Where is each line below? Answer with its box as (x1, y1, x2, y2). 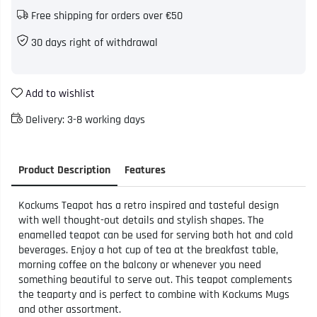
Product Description (18, 162, 110, 178)
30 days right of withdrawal (28, 35, 158, 50)
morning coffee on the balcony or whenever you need (18, 257, 261, 272)
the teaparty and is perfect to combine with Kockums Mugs (18, 287, 289, 302)
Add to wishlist (25, 86, 95, 101)
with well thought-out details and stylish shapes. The (18, 212, 264, 228)
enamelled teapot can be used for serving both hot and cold (18, 227, 293, 243)
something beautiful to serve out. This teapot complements (18, 272, 292, 287)
